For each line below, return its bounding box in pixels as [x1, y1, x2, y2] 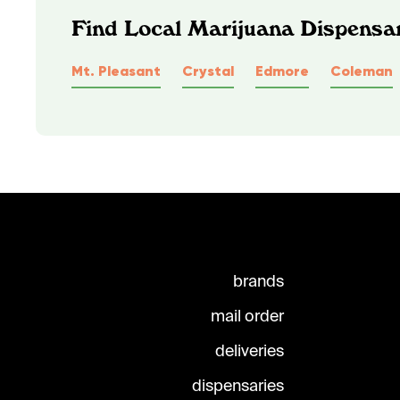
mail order [211, 305, 284, 328]
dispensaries [192, 375, 284, 397]
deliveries [215, 340, 284, 362]
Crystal [182, 61, 234, 79]
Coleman [330, 61, 393, 79]
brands [233, 271, 284, 293]
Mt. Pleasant [71, 61, 161, 79]
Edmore [255, 61, 309, 79]
